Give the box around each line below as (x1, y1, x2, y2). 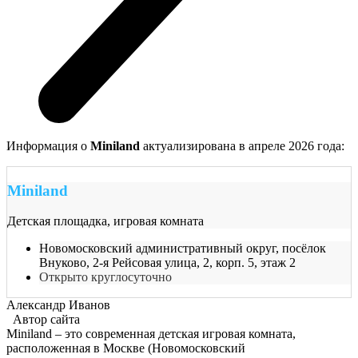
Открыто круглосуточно (39, 270, 172, 284)
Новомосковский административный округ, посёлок (39, 241, 326, 256)
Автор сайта (6, 312, 80, 327)
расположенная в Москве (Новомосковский (6, 341, 245, 356)
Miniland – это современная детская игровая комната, (6, 327, 296, 341)
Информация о (6, 138, 90, 153)
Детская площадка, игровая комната (7, 214, 204, 229)
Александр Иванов (6, 298, 110, 312)
